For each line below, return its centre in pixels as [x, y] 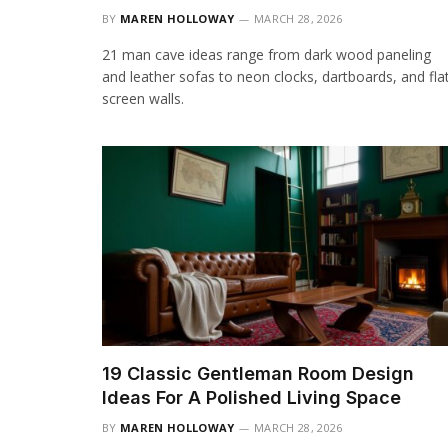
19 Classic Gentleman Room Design [258, 373]
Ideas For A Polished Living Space [251, 397]
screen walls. [143, 98]
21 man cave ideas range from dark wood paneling [266, 54]
